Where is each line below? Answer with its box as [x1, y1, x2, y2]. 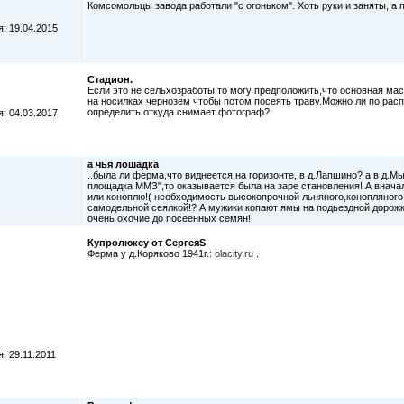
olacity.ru [215, 248, 253, 259]
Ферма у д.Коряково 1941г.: [87, 248, 215, 259]
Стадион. [87, 74, 133, 85]
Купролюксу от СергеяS [87, 237, 206, 248]
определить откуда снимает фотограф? [87, 106, 270, 117]
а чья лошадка [87, 159, 159, 170]
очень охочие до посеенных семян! [87, 213, 251, 224]
